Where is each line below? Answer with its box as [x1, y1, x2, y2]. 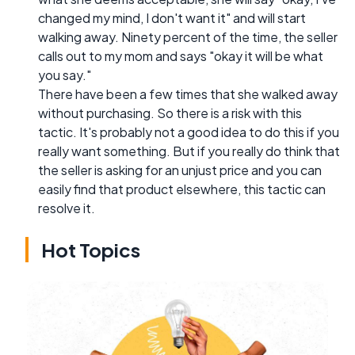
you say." [38, 67, 91, 84]
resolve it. [38, 200, 95, 217]
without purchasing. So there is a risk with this [38, 105, 302, 122]
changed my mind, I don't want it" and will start [38, 10, 306, 27]
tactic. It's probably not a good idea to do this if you [38, 124, 339, 141]
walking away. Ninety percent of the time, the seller [38, 29, 338, 46]
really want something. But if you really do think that [38, 143, 340, 160]
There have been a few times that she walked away [38, 86, 338, 103]
